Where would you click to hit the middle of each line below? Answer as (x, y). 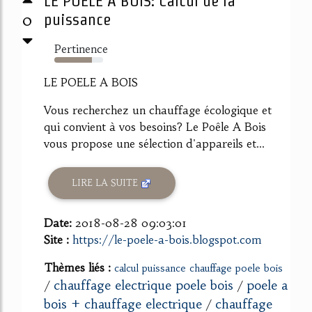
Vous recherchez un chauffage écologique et (158, 110)
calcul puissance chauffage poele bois (198, 268)
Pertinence (81, 48)
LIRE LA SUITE (107, 183)
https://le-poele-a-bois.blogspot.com (167, 239)
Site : (58, 239)
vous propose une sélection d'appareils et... (154, 143)
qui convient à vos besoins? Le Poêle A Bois (155, 126)
